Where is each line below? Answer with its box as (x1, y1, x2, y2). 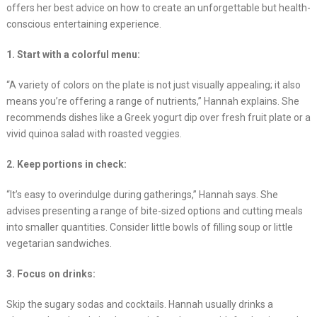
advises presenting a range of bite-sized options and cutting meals (6, 205, 303, 217)
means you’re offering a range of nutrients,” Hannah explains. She (6, 96, 299, 108)
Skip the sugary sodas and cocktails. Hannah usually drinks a (6, 299, 273, 311)
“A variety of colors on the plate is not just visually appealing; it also (6, 79, 301, 91)
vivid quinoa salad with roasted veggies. (6, 128, 182, 140)
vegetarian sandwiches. (6, 238, 112, 250)
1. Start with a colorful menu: (6, 49, 140, 61)
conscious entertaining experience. (6, 18, 161, 30)
